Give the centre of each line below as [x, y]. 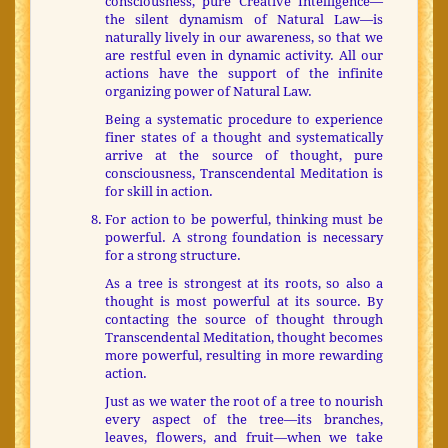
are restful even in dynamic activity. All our [244, 56]
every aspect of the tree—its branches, [244, 420]
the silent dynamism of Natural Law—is [244, 20]
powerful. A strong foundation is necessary [244, 238]
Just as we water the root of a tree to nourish [244, 402]
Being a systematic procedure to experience [244, 120]
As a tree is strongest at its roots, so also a [244, 284]
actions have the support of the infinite [244, 74]
